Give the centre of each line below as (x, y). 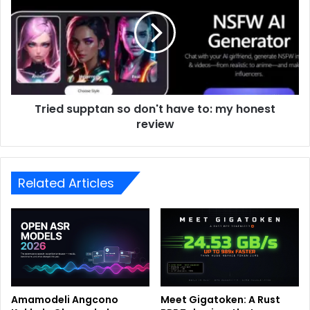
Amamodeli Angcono (65, 300)
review (155, 125)
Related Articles (66, 183)
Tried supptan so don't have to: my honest (155, 109)
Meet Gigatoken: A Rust (220, 300)
